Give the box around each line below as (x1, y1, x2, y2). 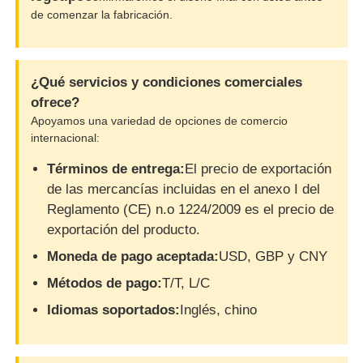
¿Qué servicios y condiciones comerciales (31, 74, 303, 90)
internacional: (31, 130, 100, 144)
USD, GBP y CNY (219, 248, 328, 264)
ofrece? (31, 94, 80, 110)
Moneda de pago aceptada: (47, 248, 220, 264)
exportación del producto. (47, 221, 201, 237)
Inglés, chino (180, 301, 258, 318)
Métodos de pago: (47, 275, 163, 291)
